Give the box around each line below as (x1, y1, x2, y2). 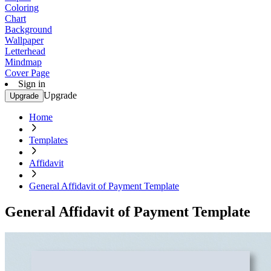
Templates (29, 135, 68, 145)
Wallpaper (5, 35, 44, 45)
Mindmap (5, 57, 42, 67)
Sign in (18, 79, 45, 89)
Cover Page (5, 68, 50, 78)
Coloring (5, 2, 39, 13)
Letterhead (5, 46, 45, 56)
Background (5, 24, 52, 34)
